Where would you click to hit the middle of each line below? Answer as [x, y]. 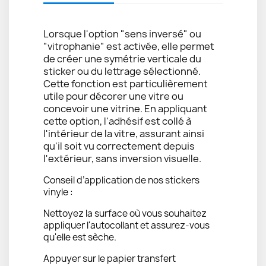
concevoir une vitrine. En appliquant [125, 109]
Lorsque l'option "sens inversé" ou [122, 34]
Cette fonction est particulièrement [126, 84]
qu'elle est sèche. [80, 237]
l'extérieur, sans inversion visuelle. [122, 159]
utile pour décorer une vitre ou [113, 96]
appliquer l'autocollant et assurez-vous [126, 225]
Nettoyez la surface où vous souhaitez [125, 213]
